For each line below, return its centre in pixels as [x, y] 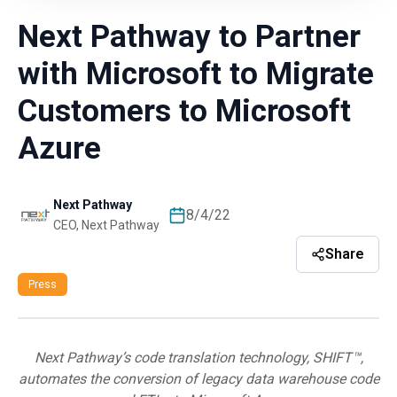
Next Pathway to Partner [189, 36]
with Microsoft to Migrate [196, 74]
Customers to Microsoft [184, 111]
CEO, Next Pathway [106, 225]
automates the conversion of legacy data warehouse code [198, 378]
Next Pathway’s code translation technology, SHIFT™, [198, 357]
